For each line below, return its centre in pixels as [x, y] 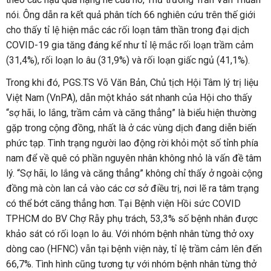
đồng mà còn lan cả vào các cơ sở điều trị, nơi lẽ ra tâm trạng [132, 188]
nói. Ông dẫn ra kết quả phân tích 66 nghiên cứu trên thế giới [131, 15]
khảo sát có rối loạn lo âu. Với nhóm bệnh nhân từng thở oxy [130, 234]
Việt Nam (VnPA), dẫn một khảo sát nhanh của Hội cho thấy [129, 98]
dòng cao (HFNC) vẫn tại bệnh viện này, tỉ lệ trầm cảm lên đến [134, 249]
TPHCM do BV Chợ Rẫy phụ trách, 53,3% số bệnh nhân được [132, 219]
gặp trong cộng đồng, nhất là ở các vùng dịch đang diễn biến [131, 128]
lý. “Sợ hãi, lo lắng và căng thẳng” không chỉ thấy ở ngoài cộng [134, 173]
